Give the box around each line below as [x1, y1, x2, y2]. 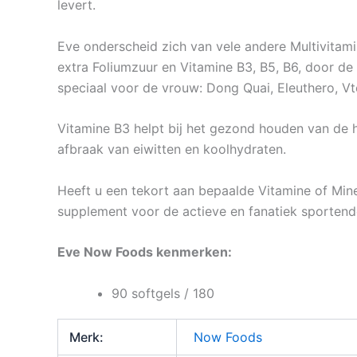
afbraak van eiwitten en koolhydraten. [57, 141, 286, 158]
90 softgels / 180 [112, 284, 214, 301]
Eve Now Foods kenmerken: [57, 244, 232, 261]
